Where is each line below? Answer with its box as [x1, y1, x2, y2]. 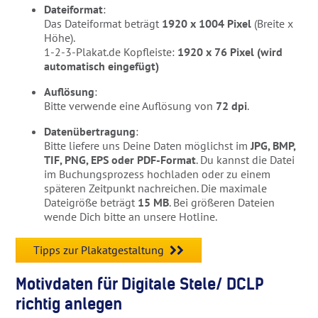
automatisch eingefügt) [44, 58, 160, 73]
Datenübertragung [44, 124, 136, 138]
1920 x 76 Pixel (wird [177, 44, 283, 59]
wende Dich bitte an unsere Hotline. [44, 209, 218, 224]
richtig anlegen [16, 293, 123, 314]
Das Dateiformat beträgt [44, 16, 163, 31]
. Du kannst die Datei [196, 152, 295, 167]
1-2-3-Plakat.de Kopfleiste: [44, 44, 178, 59]
